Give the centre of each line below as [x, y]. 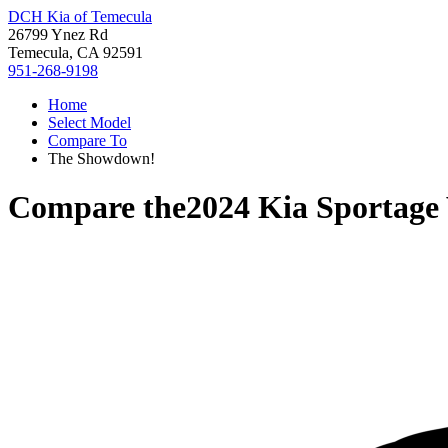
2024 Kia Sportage [312, 207]
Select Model [89, 122]
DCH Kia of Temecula [80, 16]
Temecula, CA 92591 [75, 52]
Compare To [87, 140]
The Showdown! [101, 158]
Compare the [97, 207]
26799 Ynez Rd [58, 34]
